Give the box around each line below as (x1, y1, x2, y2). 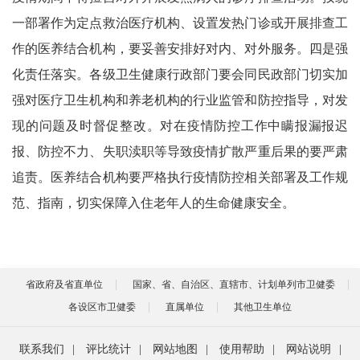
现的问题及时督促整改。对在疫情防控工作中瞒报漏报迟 (12, 118, 348, 133)
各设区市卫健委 (68, 301, 136, 313)
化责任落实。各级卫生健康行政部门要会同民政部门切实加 (12, 67, 348, 81)
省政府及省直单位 (25, 278, 103, 290)
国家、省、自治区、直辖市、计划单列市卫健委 (132, 278, 335, 290)
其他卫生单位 (234, 301, 292, 313)
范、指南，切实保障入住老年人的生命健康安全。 (12, 195, 295, 210)
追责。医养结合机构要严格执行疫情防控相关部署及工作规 (12, 170, 348, 184)
